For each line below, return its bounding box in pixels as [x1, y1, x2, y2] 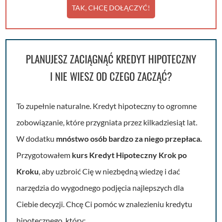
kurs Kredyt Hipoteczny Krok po [72, 150, 187, 160]
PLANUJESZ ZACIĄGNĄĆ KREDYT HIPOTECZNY [26, 51, 196, 67]
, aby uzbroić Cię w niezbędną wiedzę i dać [39, 166, 180, 176]
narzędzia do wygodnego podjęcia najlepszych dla [16, 182, 184, 192]
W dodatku [16, 133, 56, 143]
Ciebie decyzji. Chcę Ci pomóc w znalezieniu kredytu [16, 199, 193, 209]
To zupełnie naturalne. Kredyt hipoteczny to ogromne [16, 101, 197, 111]
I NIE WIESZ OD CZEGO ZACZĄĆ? [50, 68, 172, 84]
